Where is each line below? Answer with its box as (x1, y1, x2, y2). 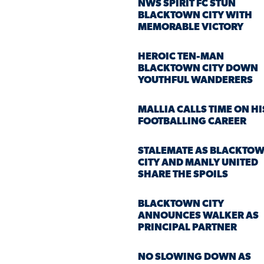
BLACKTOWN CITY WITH (138, 10, 252, 21)
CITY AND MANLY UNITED (138, 157, 258, 168)
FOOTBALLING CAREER (138, 116, 246, 127)
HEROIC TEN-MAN (138, 51, 224, 62)
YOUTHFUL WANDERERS (138, 75, 253, 85)
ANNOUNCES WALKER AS (138, 210, 259, 221)
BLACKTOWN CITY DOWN (138, 63, 258, 74)
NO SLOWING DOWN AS (138, 252, 251, 262)
